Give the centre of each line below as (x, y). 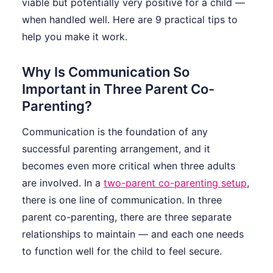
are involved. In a (63, 183)
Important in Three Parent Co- (118, 89)
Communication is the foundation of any (115, 132)
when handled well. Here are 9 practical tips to (130, 20)
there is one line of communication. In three (122, 200)
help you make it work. (75, 37)
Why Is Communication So (106, 72)
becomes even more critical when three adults (129, 166)
